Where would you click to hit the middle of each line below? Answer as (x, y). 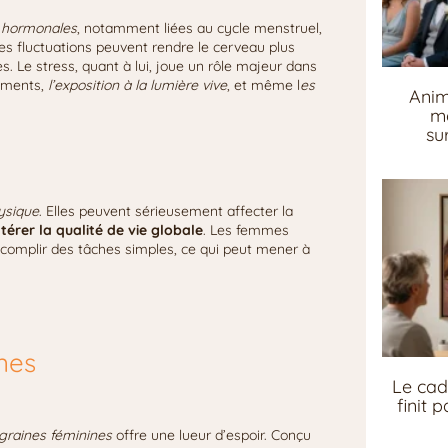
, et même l (263, 85)
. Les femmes (246, 230)
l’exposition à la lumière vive (137, 85)
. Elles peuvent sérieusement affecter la (166, 211)
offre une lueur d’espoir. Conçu (211, 435)
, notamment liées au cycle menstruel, (199, 28)
